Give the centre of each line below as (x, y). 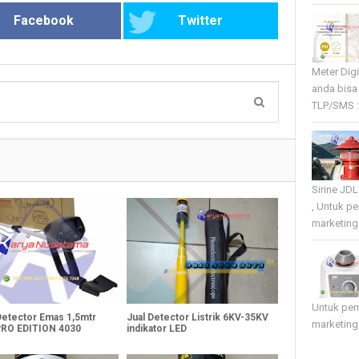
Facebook (43, 20)
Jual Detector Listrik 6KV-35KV (197, 317)
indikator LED (156, 328)
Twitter (201, 20)
